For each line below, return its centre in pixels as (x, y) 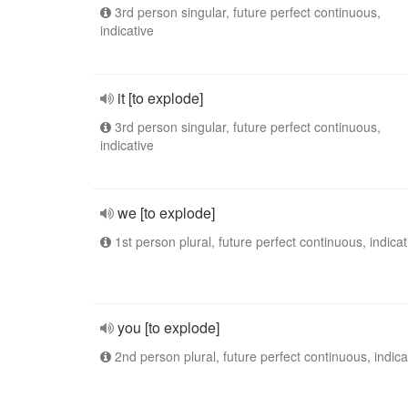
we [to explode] (166, 213)
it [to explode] (160, 98)
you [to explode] (168, 327)
